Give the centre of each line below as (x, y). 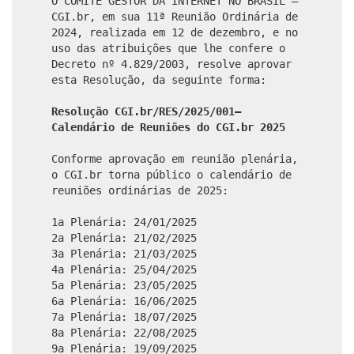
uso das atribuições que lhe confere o (168, 48)
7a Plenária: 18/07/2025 (124, 316)
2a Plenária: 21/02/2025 (124, 237)
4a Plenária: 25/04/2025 (124, 269)
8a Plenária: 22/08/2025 (124, 332)
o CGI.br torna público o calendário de (171, 174)
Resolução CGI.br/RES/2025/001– (146, 111)
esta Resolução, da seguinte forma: (159, 79)
